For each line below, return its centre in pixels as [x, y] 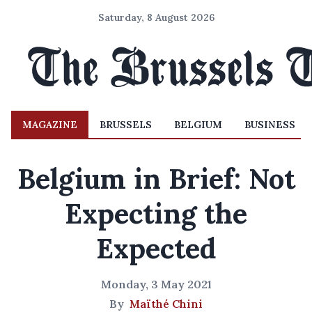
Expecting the [156, 213]
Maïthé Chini [166, 304]
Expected [156, 248]
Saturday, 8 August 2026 [156, 17]
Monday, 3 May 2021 [156, 284]
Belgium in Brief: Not [156, 179]
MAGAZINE [50, 125]
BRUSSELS [126, 125]
